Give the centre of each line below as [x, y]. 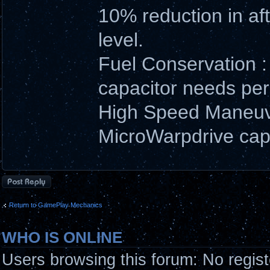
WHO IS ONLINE [62, 238]
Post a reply [19, 179]
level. [121, 40]
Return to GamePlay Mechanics [56, 205]
